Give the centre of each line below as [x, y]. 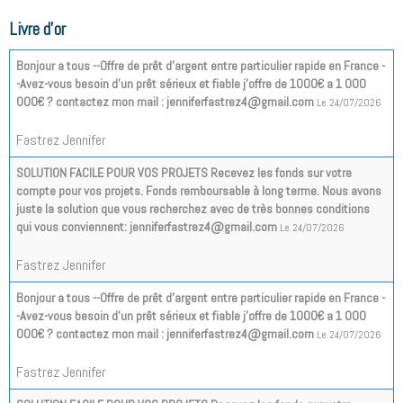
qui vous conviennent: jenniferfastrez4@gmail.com [147, 227]
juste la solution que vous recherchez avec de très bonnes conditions [193, 209]
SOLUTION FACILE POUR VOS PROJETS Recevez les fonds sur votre [184, 173]
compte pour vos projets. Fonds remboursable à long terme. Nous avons [199, 191]
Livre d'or [37, 30]
